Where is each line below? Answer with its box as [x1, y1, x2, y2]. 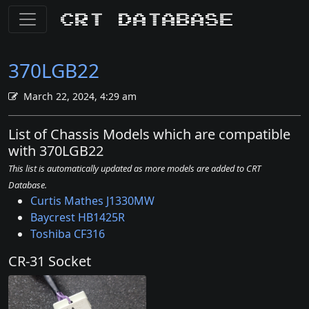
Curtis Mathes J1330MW [30, 193, 154, 208]
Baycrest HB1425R [30, 210, 125, 225]
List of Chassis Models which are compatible [8, 125, 290, 143]
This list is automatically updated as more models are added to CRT [8, 162, 261, 175]
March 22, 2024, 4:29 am [23, 90, 137, 103]
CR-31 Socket [8, 252, 91, 270]
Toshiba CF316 [30, 226, 105, 241]
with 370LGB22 [8, 141, 103, 160]
